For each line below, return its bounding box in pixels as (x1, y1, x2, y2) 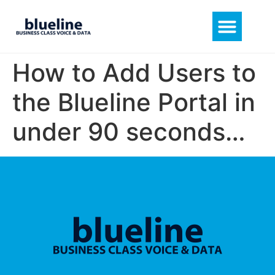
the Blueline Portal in (12, 87, 255, 117)
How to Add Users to (12, 58, 256, 88)
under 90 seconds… (12, 117, 246, 147)
